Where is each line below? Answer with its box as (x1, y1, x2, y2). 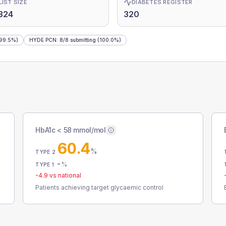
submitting (69, 37, 96, 43)
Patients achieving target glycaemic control (35, 184, 164, 191)
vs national (48, 172, 82, 179)
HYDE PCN (29, 37, 56, 43)
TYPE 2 (35, 149, 55, 155)
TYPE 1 (35, 161, 54, 167)
